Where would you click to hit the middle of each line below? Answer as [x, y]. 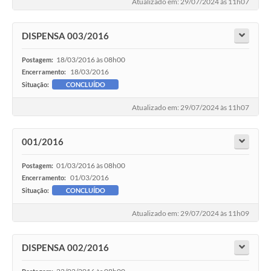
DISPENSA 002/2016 [65, 248]
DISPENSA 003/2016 [65, 36]
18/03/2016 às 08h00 [91, 60]
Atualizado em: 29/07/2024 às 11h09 [191, 214]
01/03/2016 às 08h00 [91, 166]
